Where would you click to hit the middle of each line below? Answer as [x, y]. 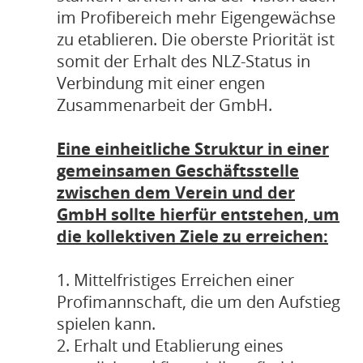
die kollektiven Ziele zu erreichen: [192, 236]
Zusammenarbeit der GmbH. [164, 105]
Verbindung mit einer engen [161, 83]
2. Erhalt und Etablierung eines [170, 346]
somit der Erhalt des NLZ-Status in [184, 61]
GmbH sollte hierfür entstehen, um [198, 214]
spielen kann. [106, 324]
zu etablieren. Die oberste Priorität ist [196, 39]
